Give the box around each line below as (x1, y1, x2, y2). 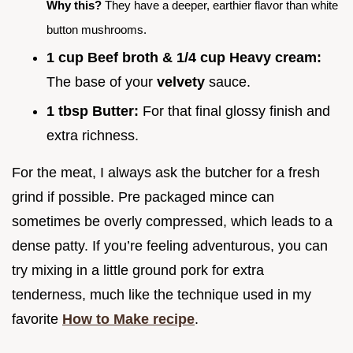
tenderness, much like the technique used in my (12, 286, 311, 303)
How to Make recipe (62, 310, 195, 327)
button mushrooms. (46, 22, 147, 36)
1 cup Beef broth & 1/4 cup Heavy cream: (46, 50, 321, 66)
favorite (12, 310, 62, 327)
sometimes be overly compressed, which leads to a (12, 213, 333, 229)
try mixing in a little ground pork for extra (12, 262, 264, 278)
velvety (157, 74, 205, 91)
